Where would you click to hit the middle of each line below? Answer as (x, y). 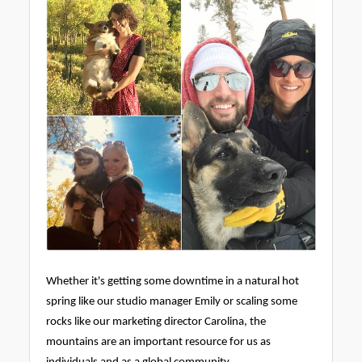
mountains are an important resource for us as (158, 342)
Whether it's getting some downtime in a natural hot (173, 282)
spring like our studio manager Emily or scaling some (172, 302)
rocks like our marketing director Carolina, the (156, 322)
